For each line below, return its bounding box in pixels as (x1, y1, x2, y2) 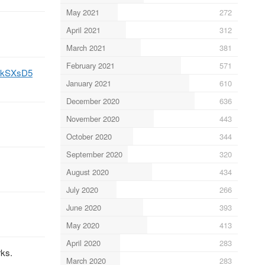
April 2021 (66, 24, 101, 35)
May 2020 (66, 219, 99, 231)
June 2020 (66, 201, 101, 213)
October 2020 (66, 130, 112, 142)
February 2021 (66, 59, 115, 71)
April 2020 (66, 237, 101, 248)
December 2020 (66, 95, 119, 106)
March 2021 (66, 41, 106, 53)
